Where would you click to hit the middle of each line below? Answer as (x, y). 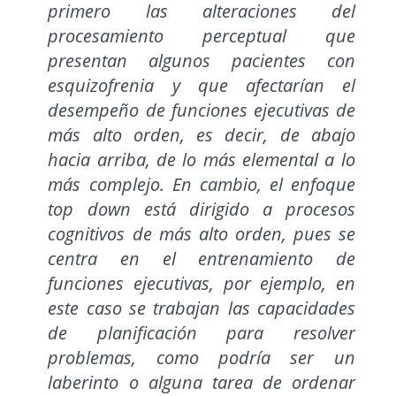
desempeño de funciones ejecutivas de (202, 110)
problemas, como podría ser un (202, 358)
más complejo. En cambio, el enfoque (202, 185)
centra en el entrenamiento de (202, 259)
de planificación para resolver (202, 333)
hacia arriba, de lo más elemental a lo (202, 160)
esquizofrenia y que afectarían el (202, 86)
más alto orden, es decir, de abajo (202, 135)
